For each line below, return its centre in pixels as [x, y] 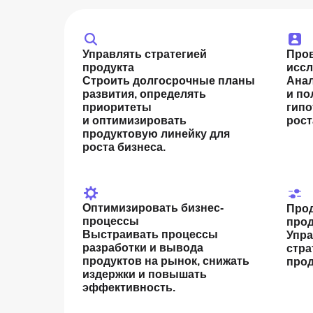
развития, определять [144, 94]
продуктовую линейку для [156, 134]
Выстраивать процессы [150, 234]
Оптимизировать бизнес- [153, 208]
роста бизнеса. [124, 147]
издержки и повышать [145, 274]
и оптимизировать [134, 121]
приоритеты [117, 107]
